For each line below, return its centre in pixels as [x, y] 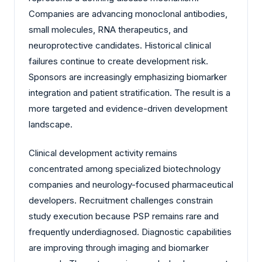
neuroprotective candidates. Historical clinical [120, 45]
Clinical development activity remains [103, 153]
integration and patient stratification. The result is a [130, 92]
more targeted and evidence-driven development [128, 108]
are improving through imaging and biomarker [119, 248]
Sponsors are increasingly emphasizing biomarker [128, 77]
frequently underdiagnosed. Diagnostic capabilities [130, 232]
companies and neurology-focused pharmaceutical [131, 185]
